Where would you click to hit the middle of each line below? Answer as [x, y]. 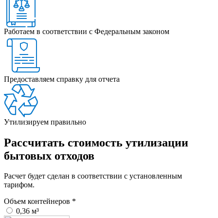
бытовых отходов [49, 155]
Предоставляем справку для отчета [62, 79]
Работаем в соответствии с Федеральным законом [87, 31]
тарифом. [19, 185]
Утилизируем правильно [45, 122]
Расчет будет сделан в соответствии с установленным [93, 176]
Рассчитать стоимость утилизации [96, 142]
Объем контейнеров [38, 201]
